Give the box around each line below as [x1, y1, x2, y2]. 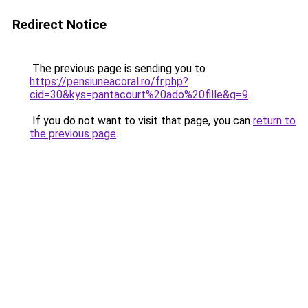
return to [253, 114, 296, 127]
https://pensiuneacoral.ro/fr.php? [30, 75, 188, 88]
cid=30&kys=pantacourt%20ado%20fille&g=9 [30, 88, 248, 101]
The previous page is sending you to [30, 62, 206, 75]
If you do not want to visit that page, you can [30, 114, 253, 127]
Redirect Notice [12, 16, 107, 32]
